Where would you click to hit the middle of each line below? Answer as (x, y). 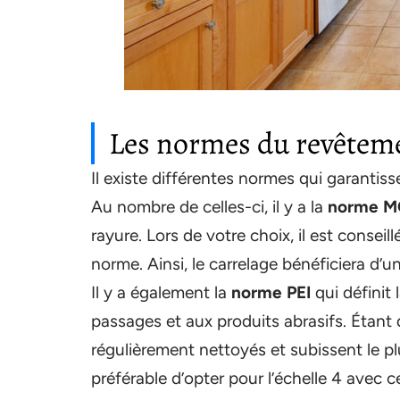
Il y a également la (161, 292)
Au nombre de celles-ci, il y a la (209, 207)
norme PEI (271, 292)
